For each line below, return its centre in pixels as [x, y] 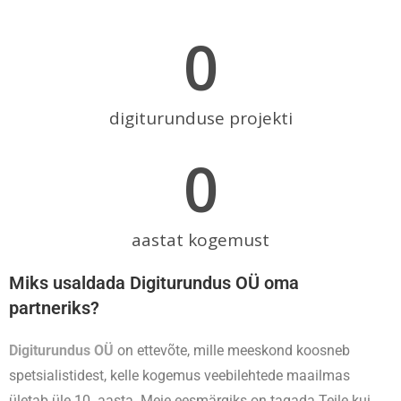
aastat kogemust [200, 240]
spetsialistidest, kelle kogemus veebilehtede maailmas [179, 376]
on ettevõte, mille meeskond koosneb [234, 351]
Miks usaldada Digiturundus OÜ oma [154, 283]
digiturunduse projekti [200, 119]
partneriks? [54, 308]
